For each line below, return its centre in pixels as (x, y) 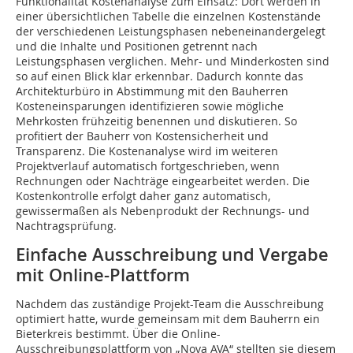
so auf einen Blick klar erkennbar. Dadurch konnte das (160, 76)
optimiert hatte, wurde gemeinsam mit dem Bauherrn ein (168, 319)
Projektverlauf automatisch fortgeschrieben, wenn (148, 166)
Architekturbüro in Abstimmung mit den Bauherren (152, 91)
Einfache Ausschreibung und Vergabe (172, 255)
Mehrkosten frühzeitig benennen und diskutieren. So (156, 121)
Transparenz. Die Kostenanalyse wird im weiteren (147, 151)
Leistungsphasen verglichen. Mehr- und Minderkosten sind (173, 61)
